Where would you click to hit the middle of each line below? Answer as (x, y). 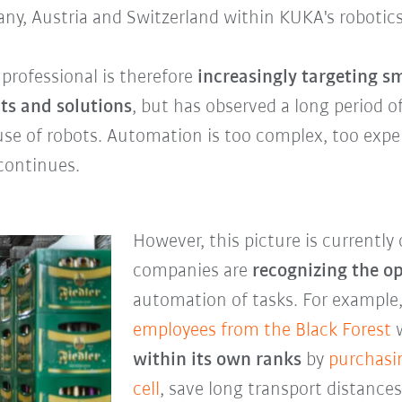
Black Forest (343, 331)
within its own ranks (219, 361)
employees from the (214, 331)
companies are (192, 272)
